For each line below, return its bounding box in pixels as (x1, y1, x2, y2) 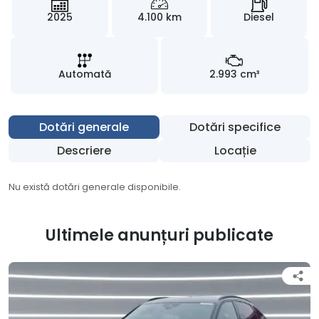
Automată (58, 67, 111, 82)
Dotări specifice (189, 119, 281, 136)
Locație (214, 142, 256, 159)
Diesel (244, 10, 275, 25)
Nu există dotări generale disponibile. (9, 180, 181, 194)
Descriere (57, 142, 111, 159)
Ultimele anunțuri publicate (46, 224, 273, 247)
